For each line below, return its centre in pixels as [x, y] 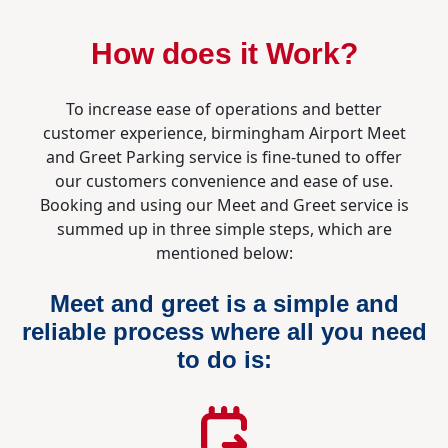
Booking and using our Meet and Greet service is [224, 205]
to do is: [224, 359]
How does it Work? [224, 53]
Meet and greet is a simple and [224, 303]
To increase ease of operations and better [224, 109]
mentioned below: [224, 253]
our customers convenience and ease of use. [224, 181]
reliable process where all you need [224, 331]
